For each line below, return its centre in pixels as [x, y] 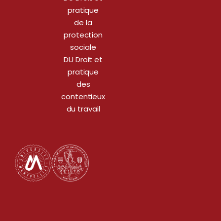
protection [83, 35]
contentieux [83, 97]
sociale [83, 47]
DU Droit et [83, 60]
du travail [83, 109]
